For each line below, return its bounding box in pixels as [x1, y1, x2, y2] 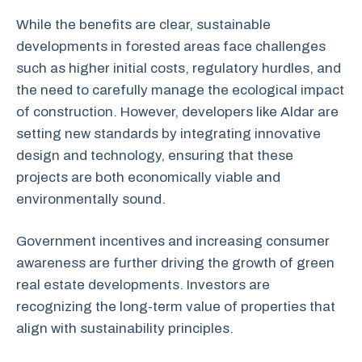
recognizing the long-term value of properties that [16, 299, 335, 314]
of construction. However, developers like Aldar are [16, 103, 339, 120]
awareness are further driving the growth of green [16, 255, 335, 271]
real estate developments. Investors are [16, 277, 270, 293]
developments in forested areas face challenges [16, 38, 326, 54]
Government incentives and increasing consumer [16, 234, 330, 249]
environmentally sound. [16, 191, 166, 207]
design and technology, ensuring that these [16, 147, 293, 163]
